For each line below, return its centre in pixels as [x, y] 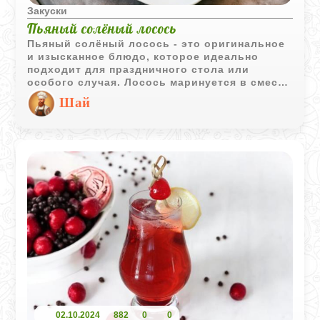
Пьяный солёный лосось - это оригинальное [156, 44]
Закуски [47, 11]
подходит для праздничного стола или [139, 69]
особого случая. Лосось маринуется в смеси [156, 82]
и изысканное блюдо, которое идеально [143, 56]
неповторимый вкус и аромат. [114, 108]
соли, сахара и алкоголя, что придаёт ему [148, 95]
